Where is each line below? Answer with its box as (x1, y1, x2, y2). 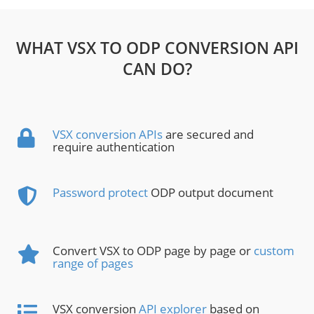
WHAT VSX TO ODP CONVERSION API (15, 36, 299, 60)
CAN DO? (122, 57, 192, 81)
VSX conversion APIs (53, 126, 163, 143)
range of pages (53, 255, 133, 272)
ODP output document (148, 184, 273, 201)
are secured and (163, 126, 254, 143)
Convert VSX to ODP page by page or (53, 243, 254, 259)
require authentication (53, 139, 175, 156)
